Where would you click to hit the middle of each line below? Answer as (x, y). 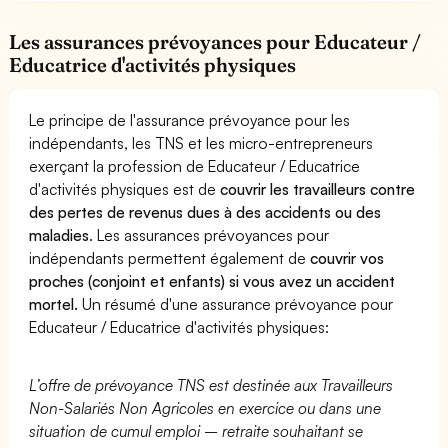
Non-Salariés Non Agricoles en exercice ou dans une (205, 407)
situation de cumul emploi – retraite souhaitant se (196, 430)
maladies (59, 234)
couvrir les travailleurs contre (318, 188)
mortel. (53, 303)
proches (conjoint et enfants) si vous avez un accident (212, 280)
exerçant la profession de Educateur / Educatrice (195, 165)
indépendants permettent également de (170, 257)
